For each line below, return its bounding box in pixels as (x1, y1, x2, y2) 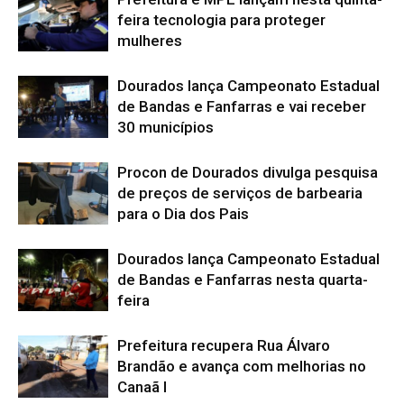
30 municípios (117, 117, 214, 136)
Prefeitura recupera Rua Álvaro (117, 335, 330, 354)
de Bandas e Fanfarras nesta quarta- (117, 270, 368, 289)
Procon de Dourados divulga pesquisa (117, 162, 378, 181)
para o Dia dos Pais (117, 204, 249, 223)
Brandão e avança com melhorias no (117, 356, 366, 375)
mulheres (117, 31, 182, 50)
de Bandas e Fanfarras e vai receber (117, 96, 366, 115)
